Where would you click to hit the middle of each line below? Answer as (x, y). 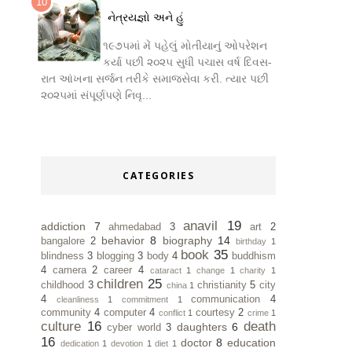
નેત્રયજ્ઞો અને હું (146, 17)
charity (253, 270)
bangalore (63, 241)
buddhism (254, 256)
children (120, 284)
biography (187, 240)
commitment (145, 299)
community (66, 312)
